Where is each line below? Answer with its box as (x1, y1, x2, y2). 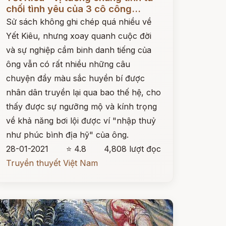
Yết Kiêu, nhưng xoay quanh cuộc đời (6, 31, 151, 41)
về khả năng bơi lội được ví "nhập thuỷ (6, 116, 156, 126)
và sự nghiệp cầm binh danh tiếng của (6, 45, 151, 55)
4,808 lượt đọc (103, 144, 161, 154)
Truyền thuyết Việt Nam (6, 158, 98, 168)
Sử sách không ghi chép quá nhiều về (6, 17, 151, 27)
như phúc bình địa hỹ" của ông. (6, 130, 129, 140)
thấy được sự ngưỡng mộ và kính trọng (6, 101, 157, 111)
